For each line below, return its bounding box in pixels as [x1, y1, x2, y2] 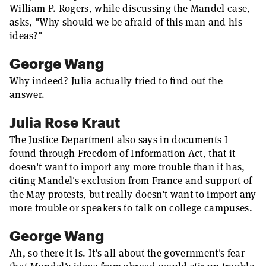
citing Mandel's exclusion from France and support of [9, 174, 252, 187]
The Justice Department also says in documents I [9, 133, 228, 146]
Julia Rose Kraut [9, 113, 120, 131]
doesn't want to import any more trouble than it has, [9, 160, 245, 173]
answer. [9, 88, 45, 101]
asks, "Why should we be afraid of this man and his [9, 15, 242, 28]
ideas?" [9, 29, 43, 42]
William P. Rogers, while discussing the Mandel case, [9, 2, 251, 15]
